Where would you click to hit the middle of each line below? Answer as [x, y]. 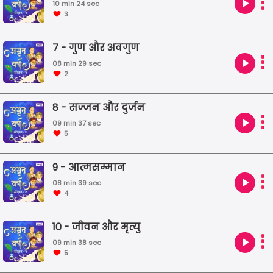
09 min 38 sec [77, 242]
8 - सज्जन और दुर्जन [99, 107]
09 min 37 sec [77, 123]
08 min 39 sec [77, 183]
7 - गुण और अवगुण [96, 48]
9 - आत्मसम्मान [89, 167]
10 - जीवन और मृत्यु [97, 227]
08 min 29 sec [77, 63]
